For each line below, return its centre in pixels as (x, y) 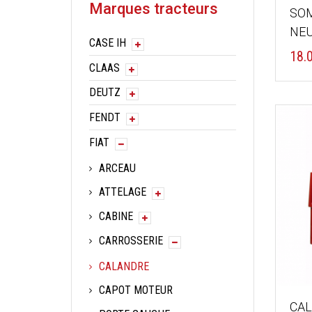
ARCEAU (117, 168)
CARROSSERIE (131, 240)
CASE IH (108, 42)
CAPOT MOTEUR (136, 290)
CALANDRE (124, 266)
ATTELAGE (123, 192)
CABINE (116, 217)
